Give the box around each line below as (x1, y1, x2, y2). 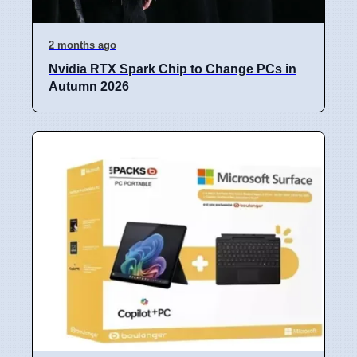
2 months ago (49, 38, 116, 51)
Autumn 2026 (49, 79, 129, 93)
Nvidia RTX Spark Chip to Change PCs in (49, 61, 296, 76)
